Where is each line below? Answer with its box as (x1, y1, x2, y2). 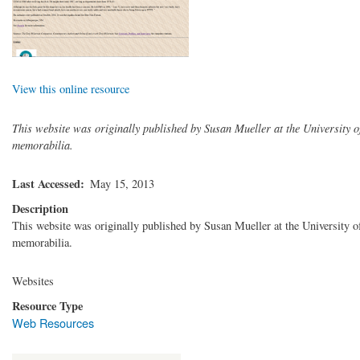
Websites (12, 273, 54, 289)
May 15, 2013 (90, 175, 155, 191)
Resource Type (12, 297, 83, 315)
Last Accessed (12, 174, 80, 192)
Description (12, 199, 68, 217)
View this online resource (12, 81, 129, 97)
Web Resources (12, 314, 94, 332)
